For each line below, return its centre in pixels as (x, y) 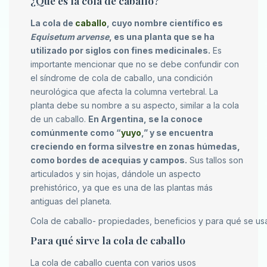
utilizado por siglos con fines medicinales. (120, 51)
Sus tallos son (215, 160)
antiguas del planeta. (71, 201)
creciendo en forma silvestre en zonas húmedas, (135, 147)
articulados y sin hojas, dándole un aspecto (116, 174)
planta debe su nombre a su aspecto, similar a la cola (135, 105)
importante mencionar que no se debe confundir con (135, 64)
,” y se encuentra (177, 133)
